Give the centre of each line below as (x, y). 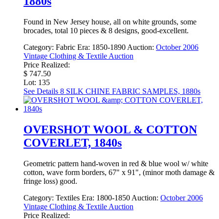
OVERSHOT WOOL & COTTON (110, 129)
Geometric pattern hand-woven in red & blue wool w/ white (116, 163)
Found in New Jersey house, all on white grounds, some (110, 22)
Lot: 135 (37, 82)
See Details (41, 91)
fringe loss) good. (50, 181)
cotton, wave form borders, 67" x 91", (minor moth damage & (119, 172)
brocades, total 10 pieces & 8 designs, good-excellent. (106, 30)
